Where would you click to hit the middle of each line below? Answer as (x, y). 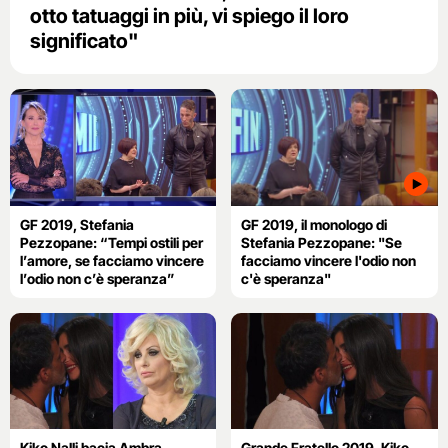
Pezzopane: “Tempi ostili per (111, 242)
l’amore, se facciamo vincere (112, 260)
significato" (84, 41)
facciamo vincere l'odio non (329, 260)
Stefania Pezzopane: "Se (322, 242)
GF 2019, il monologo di (314, 224)
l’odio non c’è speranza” (97, 278)
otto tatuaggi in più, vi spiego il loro (189, 16)
